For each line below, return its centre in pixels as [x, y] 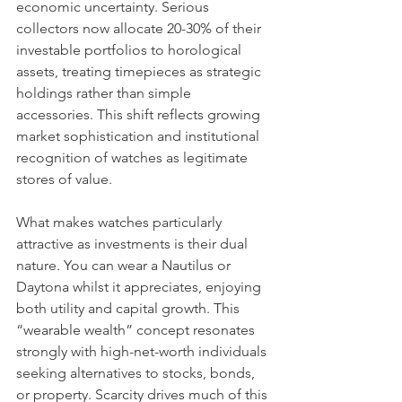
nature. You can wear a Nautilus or [125, 265]
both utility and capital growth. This [130, 308]
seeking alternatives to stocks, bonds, [137, 373]
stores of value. [64, 179]
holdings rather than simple [105, 93]
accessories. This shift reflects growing [140, 114]
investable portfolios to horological [131, 50]
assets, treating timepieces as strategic [140, 71]
